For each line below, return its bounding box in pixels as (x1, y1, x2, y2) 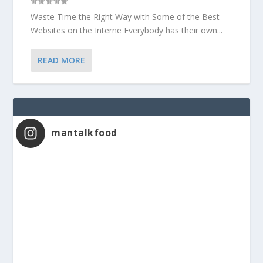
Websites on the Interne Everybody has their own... (31, 24, 223, 36)
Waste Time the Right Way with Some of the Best (31, 11, 220, 22)
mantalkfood (51, 126, 117, 139)
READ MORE (38, 54, 86, 66)
